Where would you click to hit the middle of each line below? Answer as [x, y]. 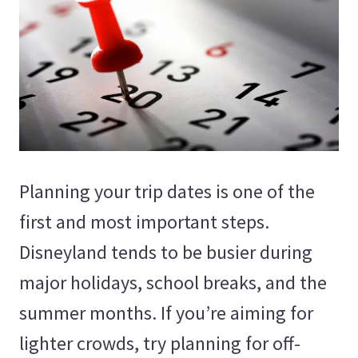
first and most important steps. [144, 221]
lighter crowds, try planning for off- [160, 343]
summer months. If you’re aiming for [166, 312]
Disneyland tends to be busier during [166, 252]
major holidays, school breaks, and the [173, 282]
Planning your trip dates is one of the [167, 191]
